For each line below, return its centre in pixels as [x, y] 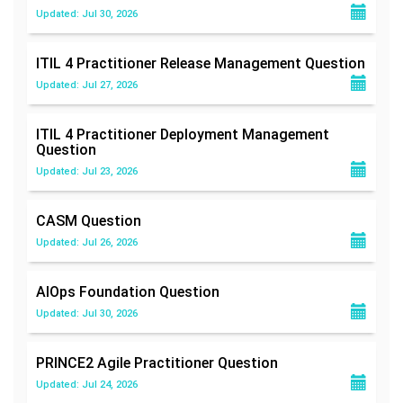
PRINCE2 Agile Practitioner [127, 363]
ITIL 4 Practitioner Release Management [170, 63]
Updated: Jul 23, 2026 [87, 171]
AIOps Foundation [98, 291]
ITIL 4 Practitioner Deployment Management [183, 134]
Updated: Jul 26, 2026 [87, 242]
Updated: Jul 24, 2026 [87, 384]
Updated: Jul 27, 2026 [87, 85]
